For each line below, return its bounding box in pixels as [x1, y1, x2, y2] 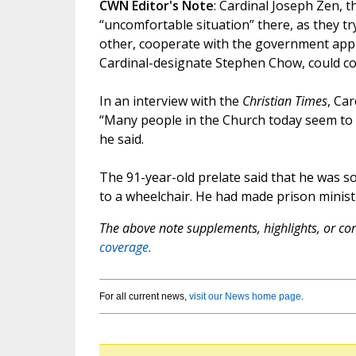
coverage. [99, 238, 152, 257]
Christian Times [242, 92, 327, 110]
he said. [99, 130, 144, 149]
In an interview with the [99, 92, 242, 110]
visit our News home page [188, 291, 301, 303]
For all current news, [99, 291, 189, 303]
